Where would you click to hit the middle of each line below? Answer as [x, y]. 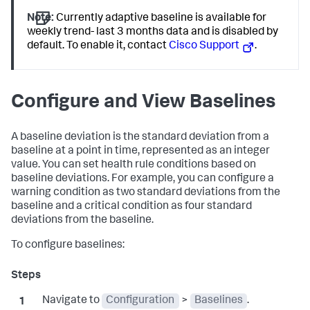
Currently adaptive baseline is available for [161, 18]
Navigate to [72, 301]
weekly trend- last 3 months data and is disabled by [153, 32]
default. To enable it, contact [98, 46]
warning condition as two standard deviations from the [146, 193]
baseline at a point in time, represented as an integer [140, 152]
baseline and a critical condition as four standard [131, 207]
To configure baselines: [68, 246]
